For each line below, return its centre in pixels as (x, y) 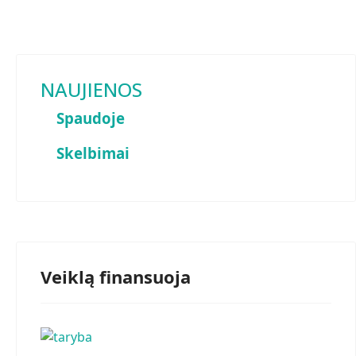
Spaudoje (91, 118)
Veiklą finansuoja (116, 277)
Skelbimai (93, 153)
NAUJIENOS (91, 89)
